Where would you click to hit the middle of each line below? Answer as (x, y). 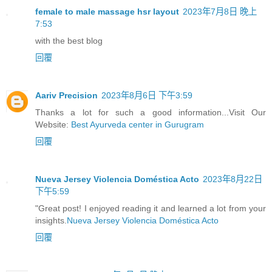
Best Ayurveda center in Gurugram (138, 124)
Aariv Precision (66, 95)
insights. (51, 220)
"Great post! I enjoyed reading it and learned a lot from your (151, 208)
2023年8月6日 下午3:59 (147, 95)
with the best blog (69, 40)
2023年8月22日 (233, 179)
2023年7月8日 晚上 (220, 11)
